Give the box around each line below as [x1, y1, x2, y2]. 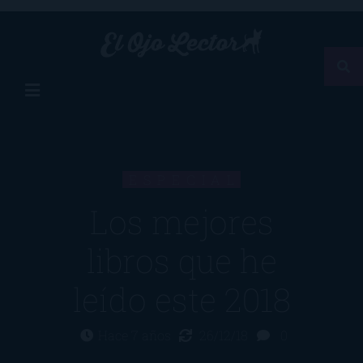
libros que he [86, 239, 277, 283]
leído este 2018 [72, 278, 291, 322]
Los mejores [89, 200, 274, 244]
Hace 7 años [97, 327, 174, 344]
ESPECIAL [129, 171, 241, 189]
